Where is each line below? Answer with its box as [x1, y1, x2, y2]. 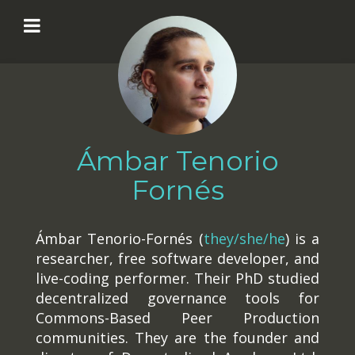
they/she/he [203, 229, 285, 248]
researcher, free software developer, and [36, 249, 319, 268]
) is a [284, 229, 319, 248]
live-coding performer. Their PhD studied [36, 269, 319, 288]
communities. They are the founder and [36, 328, 319, 347]
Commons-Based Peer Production [36, 308, 319, 327]
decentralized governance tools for [36, 288, 319, 307]
